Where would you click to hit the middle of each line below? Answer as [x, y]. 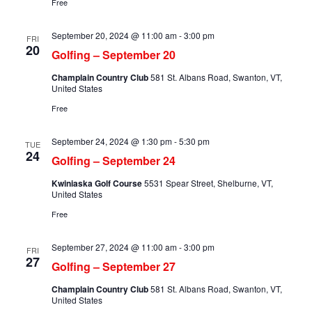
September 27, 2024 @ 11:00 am [114, 247]
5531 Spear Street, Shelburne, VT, [208, 183]
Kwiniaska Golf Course [97, 184]
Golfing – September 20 [113, 55]
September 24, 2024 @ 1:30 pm [111, 141]
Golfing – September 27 [113, 267]
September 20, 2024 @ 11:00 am [114, 36]
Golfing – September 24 [113, 161]
